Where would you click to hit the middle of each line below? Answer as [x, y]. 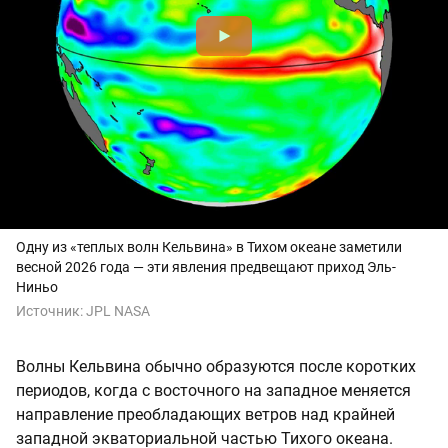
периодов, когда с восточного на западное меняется [213, 391]
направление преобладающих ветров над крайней [205, 415]
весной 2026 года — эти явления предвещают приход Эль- [206, 267]
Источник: [51, 311]
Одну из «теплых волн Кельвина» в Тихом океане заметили [209, 247]
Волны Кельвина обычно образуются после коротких [216, 367]
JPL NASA [118, 311]
